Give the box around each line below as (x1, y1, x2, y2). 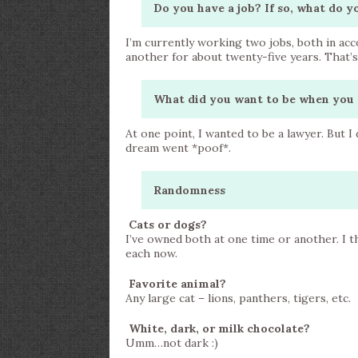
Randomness (153, 183, 229, 197)
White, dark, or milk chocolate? (129, 321, 313, 336)
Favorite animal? (129, 276, 229, 291)
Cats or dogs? (125, 217, 207, 232)
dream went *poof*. (125, 141, 231, 155)
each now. (125, 246, 177, 261)
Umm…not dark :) (125, 336, 218, 350)
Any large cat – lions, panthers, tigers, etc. (125, 291, 351, 305)
